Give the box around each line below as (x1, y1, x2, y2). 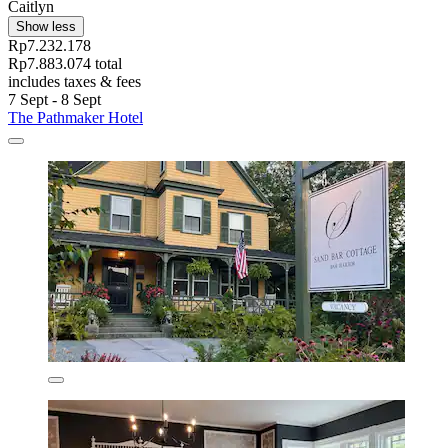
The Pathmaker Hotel (8, 108, 143, 126)
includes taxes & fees (8, 72, 141, 90)
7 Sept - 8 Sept (8, 90, 101, 108)
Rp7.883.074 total (8, 54, 122, 72)
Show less (16, 18, 76, 34)
